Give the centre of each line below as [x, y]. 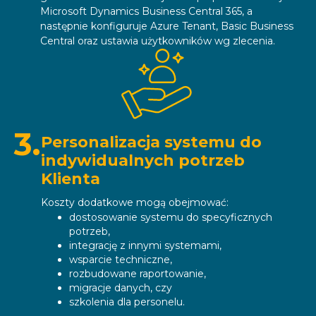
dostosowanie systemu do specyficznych [171, 218]
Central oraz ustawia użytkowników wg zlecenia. [158, 41]
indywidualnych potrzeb [143, 161]
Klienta [71, 179]
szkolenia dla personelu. [127, 302]
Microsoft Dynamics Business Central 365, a [146, 12]
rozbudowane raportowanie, [138, 274]
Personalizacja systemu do [151, 142]
